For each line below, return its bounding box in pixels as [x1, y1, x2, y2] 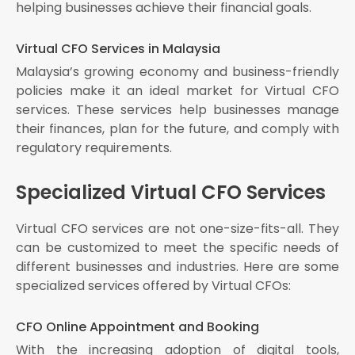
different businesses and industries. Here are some [16, 258, 339, 277]
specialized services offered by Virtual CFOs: [16, 277, 291, 296]
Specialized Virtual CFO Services [16, 179, 326, 206]
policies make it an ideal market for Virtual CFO [16, 82, 339, 101]
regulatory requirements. [16, 139, 172, 158]
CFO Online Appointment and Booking [16, 318, 259, 337]
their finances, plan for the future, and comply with [16, 120, 339, 139]
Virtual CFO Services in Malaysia [16, 40, 220, 59]
